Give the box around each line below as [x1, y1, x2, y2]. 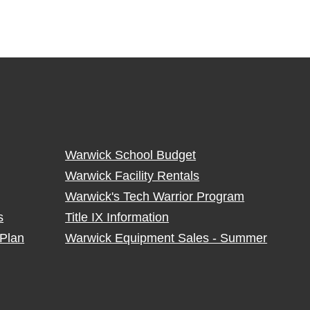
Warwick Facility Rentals [65, 169, 200, 183]
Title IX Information [65, 210, 170, 224]
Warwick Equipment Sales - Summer [65, 231, 268, 245]
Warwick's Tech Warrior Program [65, 190, 245, 203]
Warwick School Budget [65, 148, 197, 162]
